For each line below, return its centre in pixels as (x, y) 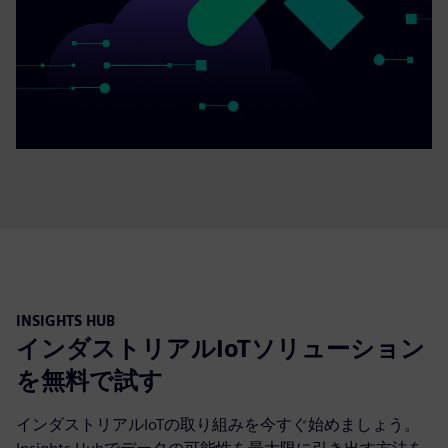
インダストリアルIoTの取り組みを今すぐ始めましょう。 (218, 425)
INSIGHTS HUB (65, 321)
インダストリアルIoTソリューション (220, 349)
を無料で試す (89, 381)
